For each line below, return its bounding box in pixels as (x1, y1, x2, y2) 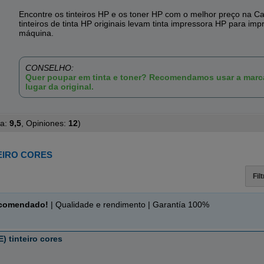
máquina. (19, 28, 54, 38)
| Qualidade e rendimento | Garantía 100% (48, 200, 210, 209)
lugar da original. (25, 82, 94, 91)
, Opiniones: (21, 118, 67, 128)
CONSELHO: (25, 63, 74, 72)
